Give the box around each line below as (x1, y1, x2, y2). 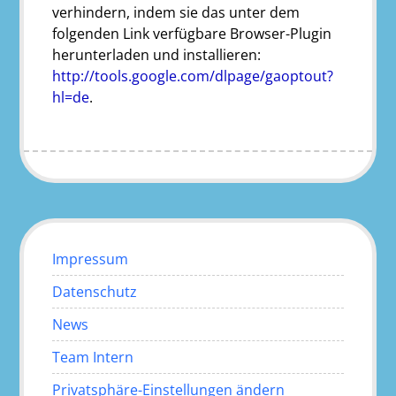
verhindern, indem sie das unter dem (52, 2, 301, 22)
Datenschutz (52, 281, 138, 301)
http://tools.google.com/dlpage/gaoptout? (52, 65, 334, 86)
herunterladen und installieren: (52, 44, 262, 65)
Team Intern (52, 346, 134, 367)
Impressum (52, 248, 129, 269)
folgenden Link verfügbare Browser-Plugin (52, 23, 332, 43)
